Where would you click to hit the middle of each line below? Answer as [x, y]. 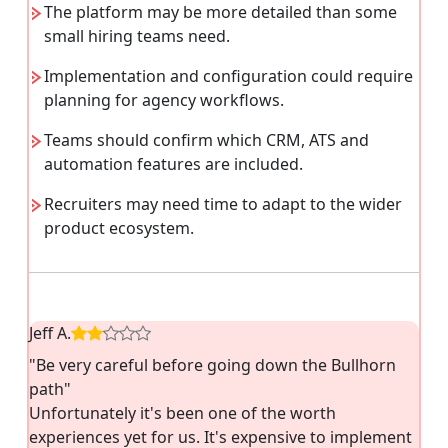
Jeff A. [50, 332]
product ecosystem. [119, 227]
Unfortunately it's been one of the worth [182, 412]
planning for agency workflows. [164, 99]
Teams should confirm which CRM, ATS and [206, 139]
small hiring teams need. [137, 35]
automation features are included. [173, 163]
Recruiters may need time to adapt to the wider [223, 203]
